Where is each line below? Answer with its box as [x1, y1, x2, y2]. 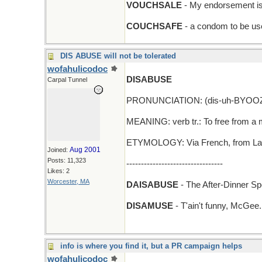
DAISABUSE [126, 180, 178, 189]
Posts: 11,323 [47, 157, 86, 164]
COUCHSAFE [126, 22, 182, 31]
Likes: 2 [47, 167, 70, 174]
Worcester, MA [47, 178, 89, 185]
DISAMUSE [126, 201, 173, 211]
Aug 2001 [70, 146, 101, 154]
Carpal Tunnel [47, 76, 87, 83]
